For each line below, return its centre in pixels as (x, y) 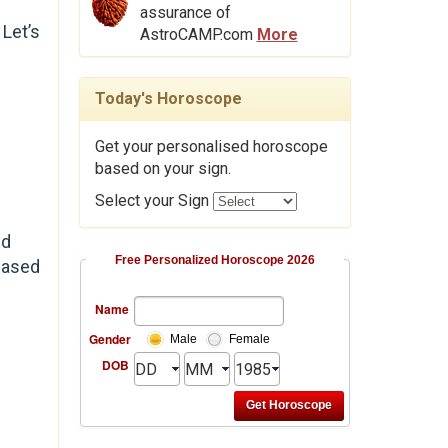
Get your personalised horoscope (211, 146)
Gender (109, 338)
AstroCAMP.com (198, 34)
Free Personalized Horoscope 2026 (214, 259)
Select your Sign (153, 200)
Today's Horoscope (168, 98)
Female (249, 338)
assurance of (185, 12)
